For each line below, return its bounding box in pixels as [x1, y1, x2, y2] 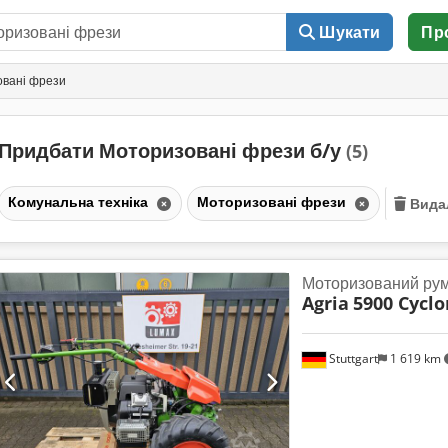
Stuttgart [325, 350, 378, 368]
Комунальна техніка [7, 191, 152, 211]
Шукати [319, 21, 381, 43]
